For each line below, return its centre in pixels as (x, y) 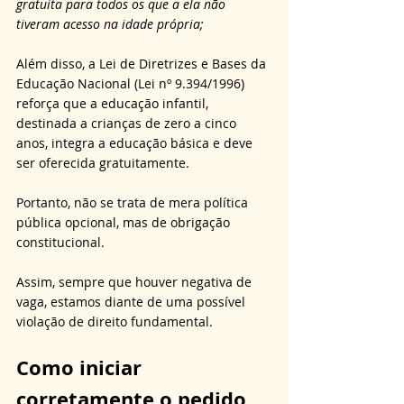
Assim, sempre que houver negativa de (136, 282)
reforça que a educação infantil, (114, 104)
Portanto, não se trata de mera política (134, 203)
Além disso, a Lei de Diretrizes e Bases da (143, 64)
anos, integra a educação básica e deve (136, 143)
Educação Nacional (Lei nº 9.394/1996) (132, 84)
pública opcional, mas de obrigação (125, 223)
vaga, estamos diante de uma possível (133, 302)
